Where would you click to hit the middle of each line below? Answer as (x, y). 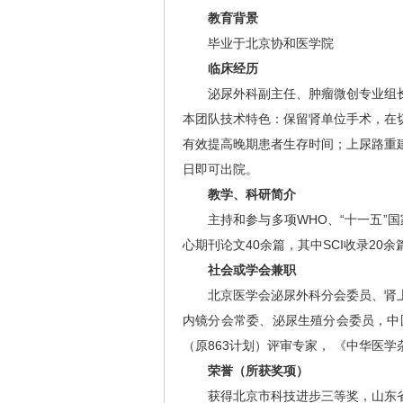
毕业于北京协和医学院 (271, 43)
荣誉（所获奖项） (246, 371)
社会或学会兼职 (239, 270)
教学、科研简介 (239, 194)
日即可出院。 (220, 169)
